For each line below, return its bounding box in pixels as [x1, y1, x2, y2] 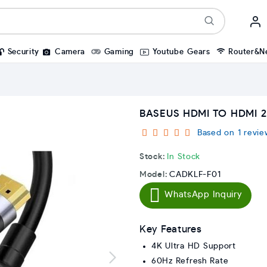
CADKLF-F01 [169, 170, 221, 179]
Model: [139, 170, 168, 179]
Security [7, 48, 40, 56]
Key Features [139, 224, 202, 234]
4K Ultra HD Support [151, 242, 236, 250]
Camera [54, 48, 86, 56]
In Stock [167, 153, 201, 161]
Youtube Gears [152, 48, 210, 56]
